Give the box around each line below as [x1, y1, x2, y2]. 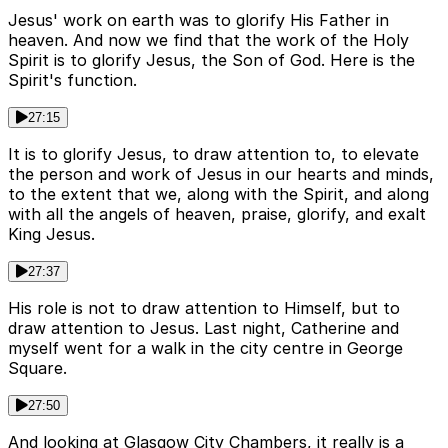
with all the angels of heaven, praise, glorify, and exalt [8, 204, 426, 225]
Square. [8, 358, 67, 379]
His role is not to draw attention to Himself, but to [8, 298, 400, 319]
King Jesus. [8, 224, 95, 245]
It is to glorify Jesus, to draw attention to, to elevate [8, 144, 419, 165]
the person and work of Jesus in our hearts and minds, [8, 164, 434, 185]
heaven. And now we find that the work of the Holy [8, 30, 409, 51]
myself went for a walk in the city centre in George [8, 338, 403, 359]
